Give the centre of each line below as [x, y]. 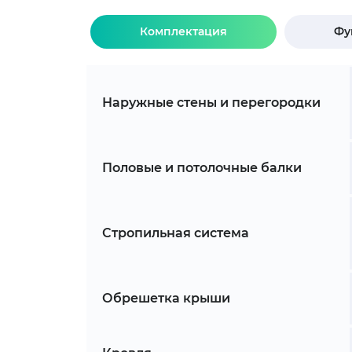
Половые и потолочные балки [202, 168]
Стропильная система [175, 233]
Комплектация [183, 32]
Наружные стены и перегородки [211, 103]
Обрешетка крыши [166, 299]
